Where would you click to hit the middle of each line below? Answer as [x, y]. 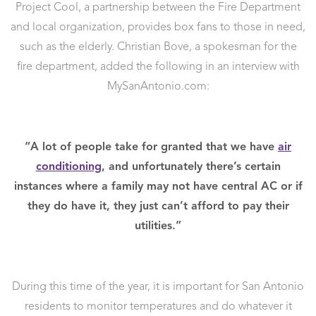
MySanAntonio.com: [158, 86]
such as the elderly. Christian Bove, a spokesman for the [158, 47]
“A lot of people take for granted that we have [151, 147]
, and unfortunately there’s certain [191, 167]
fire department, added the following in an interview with [158, 67]
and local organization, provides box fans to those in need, [158, 27]
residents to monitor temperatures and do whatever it [158, 306]
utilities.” [158, 226]
